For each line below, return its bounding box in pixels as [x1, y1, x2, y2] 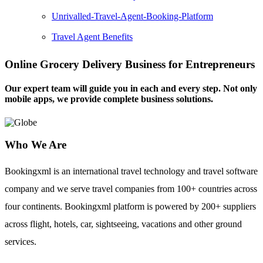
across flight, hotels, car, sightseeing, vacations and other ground [5, 219, 242, 230]
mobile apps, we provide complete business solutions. [5, 94, 213, 104]
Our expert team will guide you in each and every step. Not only [5, 83, 257, 94]
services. [5, 237, 36, 247]
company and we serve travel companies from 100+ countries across [5, 184, 257, 194]
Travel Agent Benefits [52, 32, 133, 42]
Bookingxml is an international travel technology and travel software [5, 166, 258, 177]
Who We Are [5, 139, 66, 151]
